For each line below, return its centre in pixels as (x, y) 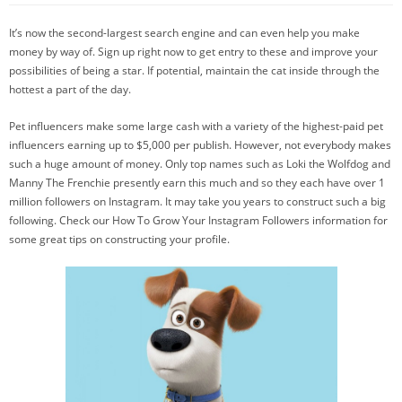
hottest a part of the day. (70, 89)
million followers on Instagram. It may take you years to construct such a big (197, 201)
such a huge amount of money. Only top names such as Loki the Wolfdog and (200, 164)
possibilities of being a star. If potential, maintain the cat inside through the (194, 70)
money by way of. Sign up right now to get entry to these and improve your (193, 52)
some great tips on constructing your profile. (119, 239)
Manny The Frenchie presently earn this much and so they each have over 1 (197, 183)
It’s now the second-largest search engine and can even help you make (184, 33)
